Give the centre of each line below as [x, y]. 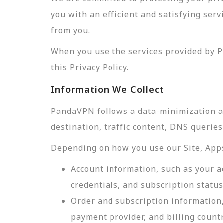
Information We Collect [108, 89]
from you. [70, 30]
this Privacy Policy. [90, 67]
